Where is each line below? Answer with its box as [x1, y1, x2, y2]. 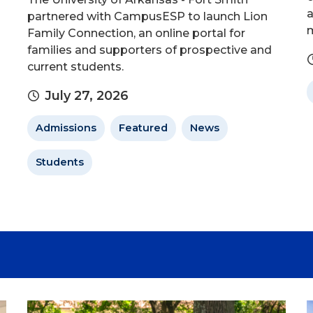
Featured [119, 122, 168, 134]
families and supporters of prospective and [27, 43, 272, 57]
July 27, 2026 [45, 88, 129, 103]
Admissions [36, 122, 96, 134]
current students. [27, 60, 124, 73]
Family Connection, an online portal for [27, 27, 245, 40]
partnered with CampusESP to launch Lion [27, 10, 268, 23]
